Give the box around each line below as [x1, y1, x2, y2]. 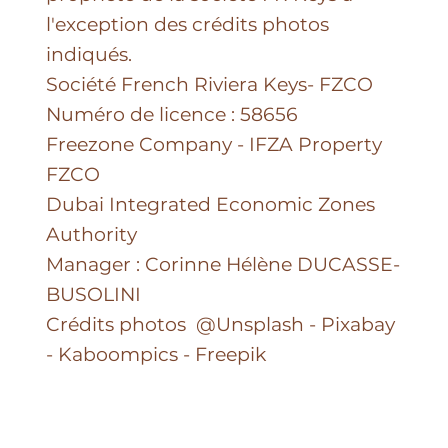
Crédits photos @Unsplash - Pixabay [45, 312, 395, 336]
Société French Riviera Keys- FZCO [45, 72, 373, 96]
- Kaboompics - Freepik [45, 342, 271, 366]
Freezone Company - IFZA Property [45, 132, 382, 156]
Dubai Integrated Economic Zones [45, 192, 375, 216]
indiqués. [45, 42, 132, 66]
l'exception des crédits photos [45, 12, 329, 36]
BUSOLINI [45, 282, 141, 306]
